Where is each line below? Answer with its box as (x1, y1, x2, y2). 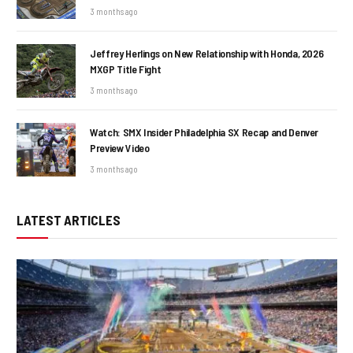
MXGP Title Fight (90, 62, 162, 76)
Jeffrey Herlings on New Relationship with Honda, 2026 (90, 46, 324, 61)
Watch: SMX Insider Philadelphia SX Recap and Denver (90, 125, 319, 139)
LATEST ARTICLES (17, 212, 121, 229)
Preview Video (90, 141, 150, 155)
